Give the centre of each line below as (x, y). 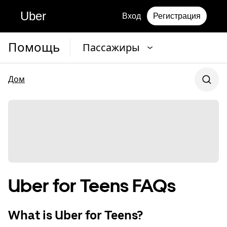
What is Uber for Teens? (75, 215)
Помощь (34, 47)
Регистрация (177, 16)
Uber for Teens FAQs (92, 186)
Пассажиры (111, 48)
